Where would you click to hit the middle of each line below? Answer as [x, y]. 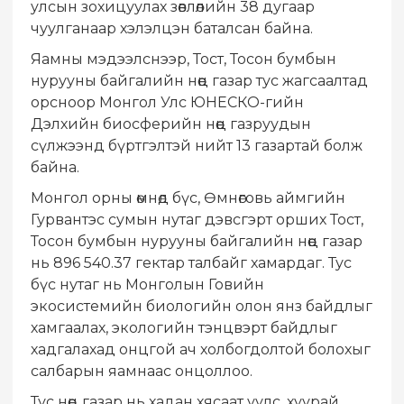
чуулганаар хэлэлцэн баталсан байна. [172, 29]
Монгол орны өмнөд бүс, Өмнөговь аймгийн [188, 198]
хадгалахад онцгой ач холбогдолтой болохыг [201, 350]
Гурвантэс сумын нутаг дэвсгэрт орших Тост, [197, 220]
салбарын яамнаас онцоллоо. [142, 372]
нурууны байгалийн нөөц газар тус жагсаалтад [199, 81]
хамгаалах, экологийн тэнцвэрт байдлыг [184, 328]
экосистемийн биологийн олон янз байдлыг [202, 307]
